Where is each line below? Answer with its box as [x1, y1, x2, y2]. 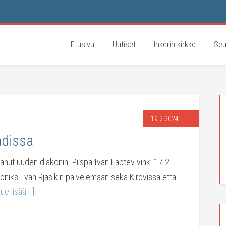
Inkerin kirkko [154, 40, 196, 49]
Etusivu [71, 40, 94, 49]
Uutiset [112, 40, 136, 49]
